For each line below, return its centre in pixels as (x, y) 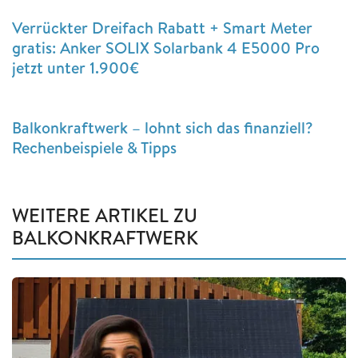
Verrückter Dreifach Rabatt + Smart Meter (162, 28)
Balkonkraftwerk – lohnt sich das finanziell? (163, 128)
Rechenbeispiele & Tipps (94, 148)
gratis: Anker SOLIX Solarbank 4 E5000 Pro (166, 48)
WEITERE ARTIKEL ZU (105, 215)
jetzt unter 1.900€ (76, 68)
